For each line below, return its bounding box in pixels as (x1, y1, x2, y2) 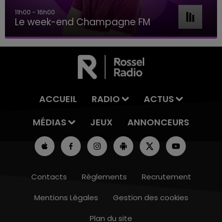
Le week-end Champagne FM (15, 15, 150, 29)
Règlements (81, 171, 127, 182)
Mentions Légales (34, 192, 98, 203)
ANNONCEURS (127, 116, 189, 129)
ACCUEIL (39, 93, 77, 106)
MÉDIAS (33, 116, 66, 129)
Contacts (31, 171, 67, 182)
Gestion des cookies (112, 192, 188, 203)
